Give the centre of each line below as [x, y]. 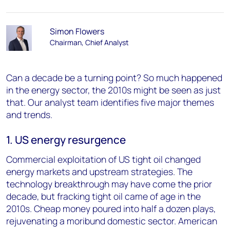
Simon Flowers [77, 31]
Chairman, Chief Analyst [89, 42]
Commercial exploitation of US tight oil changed [103, 159]
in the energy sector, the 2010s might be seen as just [113, 90]
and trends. [29, 114]
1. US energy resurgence [66, 140]
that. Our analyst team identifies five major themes [110, 102]
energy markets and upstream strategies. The [99, 171]
